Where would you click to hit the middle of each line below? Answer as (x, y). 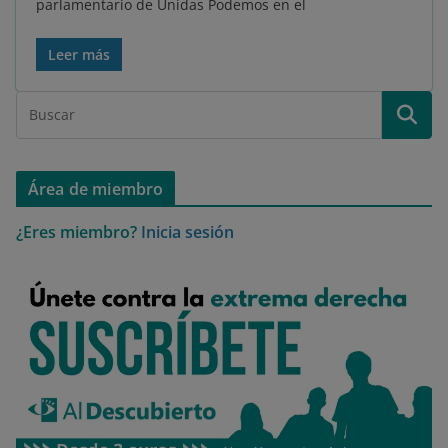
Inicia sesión (187, 232)
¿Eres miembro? (76, 232)
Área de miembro (96, 189)
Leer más (79, 55)
